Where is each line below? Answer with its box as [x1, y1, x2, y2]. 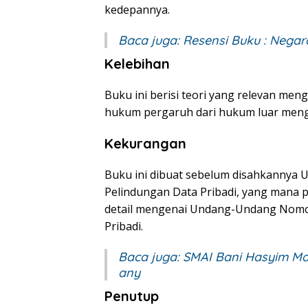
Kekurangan [104, 135, 186, 153]
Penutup [104, 287, 159, 305]
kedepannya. [104, 2, 170, 18]
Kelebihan [104, 55, 170, 73]
